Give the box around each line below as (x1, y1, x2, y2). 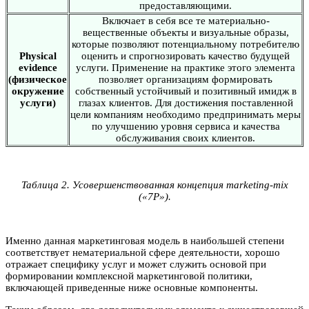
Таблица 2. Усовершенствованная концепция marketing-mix (21, 179, 288, 190)
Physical (19, 50, 57, 61)
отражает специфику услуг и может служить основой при (6, 258, 266, 270)
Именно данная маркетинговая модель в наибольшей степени (6, 235, 284, 246)
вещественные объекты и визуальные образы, (82, 26, 289, 38)
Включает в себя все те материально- (101, 14, 270, 26)
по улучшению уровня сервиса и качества (91, 120, 280, 132)
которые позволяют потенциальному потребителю (72, 38, 299, 50)
